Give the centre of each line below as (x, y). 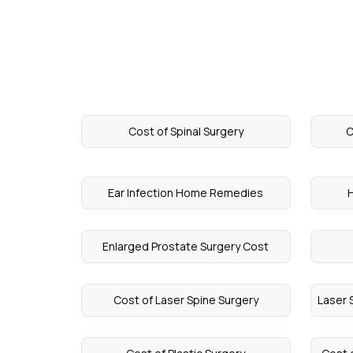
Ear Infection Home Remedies (186, 193)
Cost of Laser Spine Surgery (186, 300)
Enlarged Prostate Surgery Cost (186, 246)
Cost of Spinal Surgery (186, 131)
